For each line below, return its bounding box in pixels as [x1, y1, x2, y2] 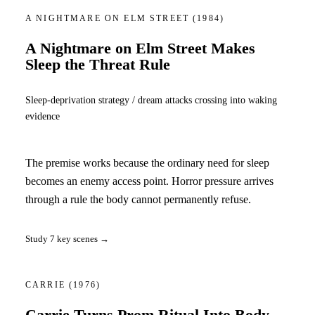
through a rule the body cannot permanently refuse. [25, 193, 251, 206]
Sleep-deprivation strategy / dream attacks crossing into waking [25, 94, 277, 105]
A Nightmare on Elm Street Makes [25, 40, 255, 58]
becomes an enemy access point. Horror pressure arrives [25, 175, 274, 188]
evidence [25, 110, 60, 122]
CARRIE [25, 279, 70, 290]
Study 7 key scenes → [25, 233, 109, 244]
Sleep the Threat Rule [25, 56, 170, 74]
